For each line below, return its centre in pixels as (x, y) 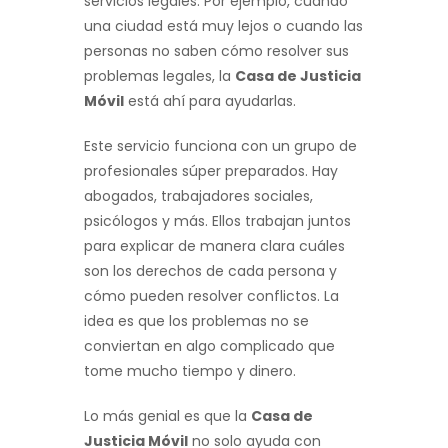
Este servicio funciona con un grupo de (220, 145)
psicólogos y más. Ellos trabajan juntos (217, 220)
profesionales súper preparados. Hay (211, 170)
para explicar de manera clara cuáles (214, 245)
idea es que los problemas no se (196, 320)
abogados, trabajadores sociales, (198, 195)
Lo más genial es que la (167, 415)
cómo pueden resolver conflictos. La (211, 295)
